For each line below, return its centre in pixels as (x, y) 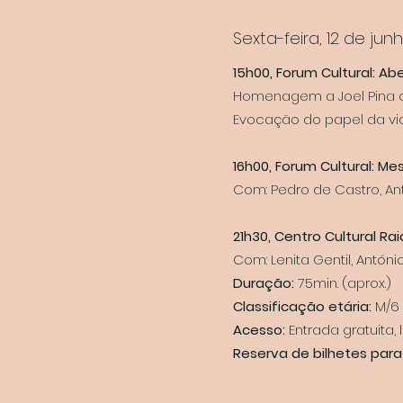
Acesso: (259, 330)
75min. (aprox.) (343, 283)
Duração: (264, 283)
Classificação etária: (304, 306)
